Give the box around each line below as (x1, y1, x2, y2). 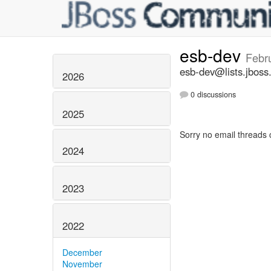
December (62, 246, 102, 258)
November (62, 257, 102, 270)
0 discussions (188, 89, 236, 100)
